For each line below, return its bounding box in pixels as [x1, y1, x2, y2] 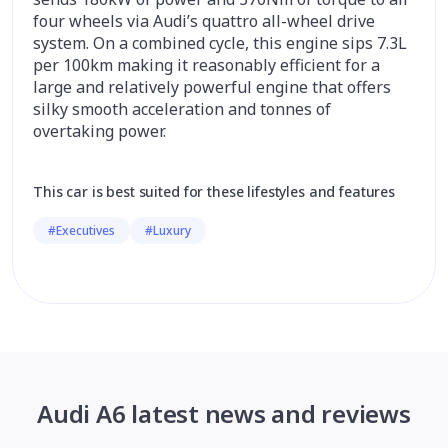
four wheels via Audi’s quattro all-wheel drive [33, 10, 375, 32]
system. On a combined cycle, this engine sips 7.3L [33, 32, 407, 54]
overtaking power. [33, 120, 166, 142]
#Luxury [145, 222, 191, 239]
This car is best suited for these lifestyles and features [33, 182, 396, 201]
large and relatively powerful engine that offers [33, 76, 391, 98]
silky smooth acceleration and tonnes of [33, 98, 331, 120]
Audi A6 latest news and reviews [37, 397, 411, 430]
